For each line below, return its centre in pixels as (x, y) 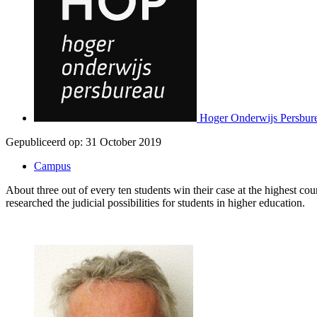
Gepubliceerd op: (44, 142)
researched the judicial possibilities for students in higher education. (155, 202)
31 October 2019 (123, 142)
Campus (52, 166)
